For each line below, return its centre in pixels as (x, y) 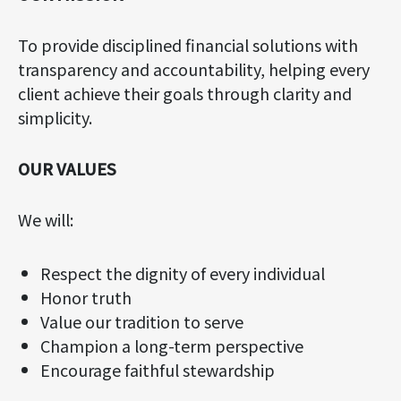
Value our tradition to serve (142, 321)
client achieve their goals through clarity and (185, 93)
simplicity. (55, 117)
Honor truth (86, 297)
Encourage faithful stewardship (158, 370)
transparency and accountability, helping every (194, 69)
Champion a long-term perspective (172, 346)
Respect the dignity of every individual (183, 273)
